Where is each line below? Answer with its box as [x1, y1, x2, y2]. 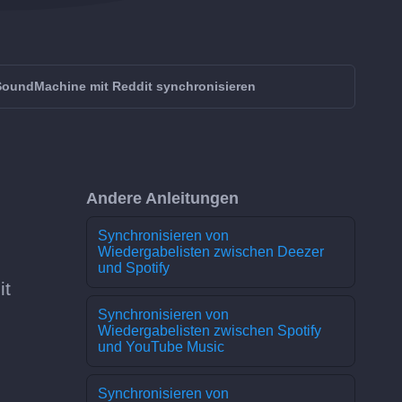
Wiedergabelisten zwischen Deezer [98, 244, 324, 259]
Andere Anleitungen [86, 189, 239, 207]
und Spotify [98, 260, 170, 275]
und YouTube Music [98, 339, 224, 354]
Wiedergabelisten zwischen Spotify [98, 323, 321, 338]
